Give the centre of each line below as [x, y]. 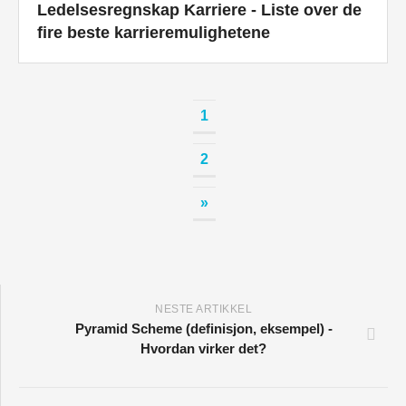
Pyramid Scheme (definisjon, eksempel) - [203, 328]
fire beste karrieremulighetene [154, 32]
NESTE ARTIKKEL [203, 309]
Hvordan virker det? [203, 348]
